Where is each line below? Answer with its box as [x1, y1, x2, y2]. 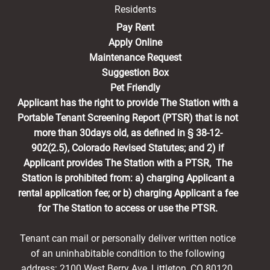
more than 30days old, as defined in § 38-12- [33, 127, 222, 139]
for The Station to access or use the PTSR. [38, 202, 218, 215]
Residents [114, 4, 156, 16]
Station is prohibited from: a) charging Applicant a [21, 172, 234, 184]
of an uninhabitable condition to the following [31, 248, 225, 260]
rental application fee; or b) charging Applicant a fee [17, 187, 238, 199]
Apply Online [108, 37, 162, 49]
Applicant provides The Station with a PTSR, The [24, 157, 232, 169]
